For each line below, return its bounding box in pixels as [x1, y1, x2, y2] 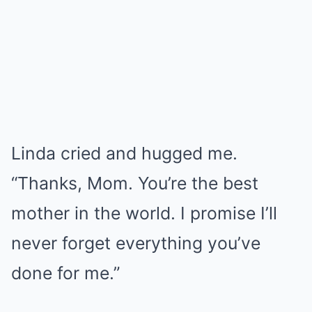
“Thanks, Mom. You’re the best [11, 172, 258, 194]
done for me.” [11, 262, 120, 283]
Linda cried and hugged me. [11, 142, 237, 164]
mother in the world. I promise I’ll [11, 202, 277, 224]
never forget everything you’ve [11, 232, 260, 253]
